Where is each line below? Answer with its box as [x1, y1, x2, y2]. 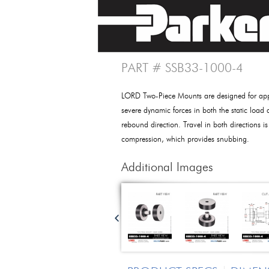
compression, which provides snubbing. [121, 136, 249, 144]
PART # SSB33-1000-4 [121, 62, 243, 75]
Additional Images [121, 162, 213, 174]
